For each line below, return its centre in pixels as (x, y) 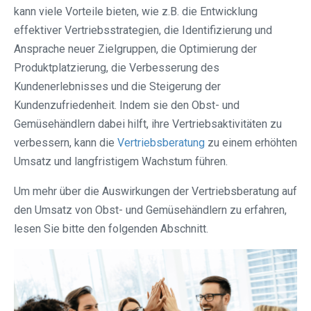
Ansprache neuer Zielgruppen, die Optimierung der (135, 49)
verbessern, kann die (66, 143)
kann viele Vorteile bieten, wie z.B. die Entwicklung (136, 12)
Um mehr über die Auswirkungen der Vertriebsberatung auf (155, 192)
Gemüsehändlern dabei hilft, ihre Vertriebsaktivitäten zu (148, 124)
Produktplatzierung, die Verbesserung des (117, 68)
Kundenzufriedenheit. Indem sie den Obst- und (127, 106)
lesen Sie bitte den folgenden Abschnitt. (111, 229)
